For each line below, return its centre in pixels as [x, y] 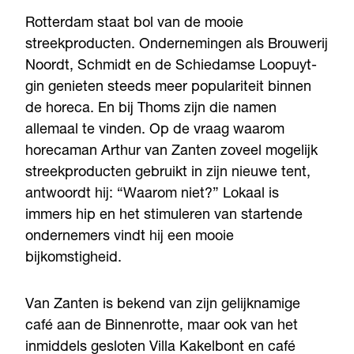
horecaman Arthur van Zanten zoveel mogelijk [171, 151]
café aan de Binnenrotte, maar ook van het [162, 326]
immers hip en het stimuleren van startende [164, 215]
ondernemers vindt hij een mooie [130, 237]
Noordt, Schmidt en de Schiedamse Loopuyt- [171, 66]
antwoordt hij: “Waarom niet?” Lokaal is [152, 194]
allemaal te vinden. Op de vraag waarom [155, 130]
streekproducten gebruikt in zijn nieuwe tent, [168, 173]
